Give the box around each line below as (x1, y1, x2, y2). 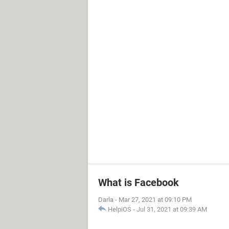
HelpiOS (108, 205, 131, 213)
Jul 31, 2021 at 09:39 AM (136, 205, 207, 213)
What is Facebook (98, 176, 179, 189)
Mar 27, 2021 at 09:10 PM (119, 196, 192, 203)
